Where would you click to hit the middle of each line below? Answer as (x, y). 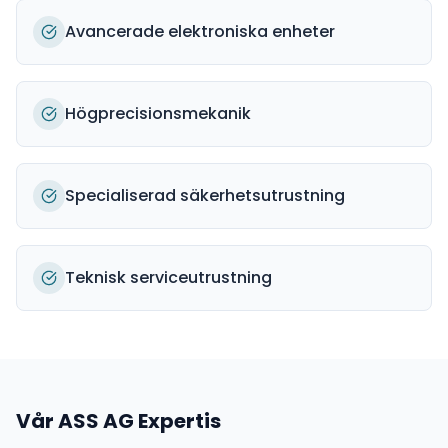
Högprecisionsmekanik (158, 113)
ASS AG (96, 421)
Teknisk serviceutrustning (168, 277)
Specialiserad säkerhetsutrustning (205, 195)
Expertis (177, 421)
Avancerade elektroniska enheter (200, 31)
